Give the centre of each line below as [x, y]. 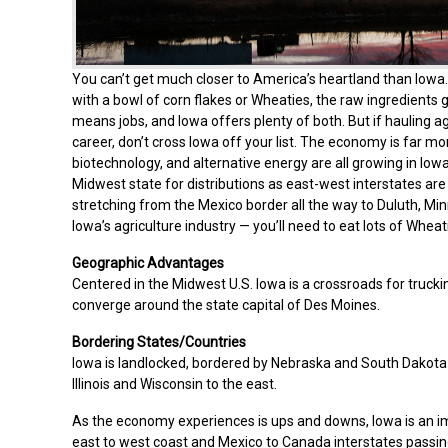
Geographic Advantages [148, 262]
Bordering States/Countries [159, 341]
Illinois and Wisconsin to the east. [174, 383]
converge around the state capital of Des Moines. [226, 304]
